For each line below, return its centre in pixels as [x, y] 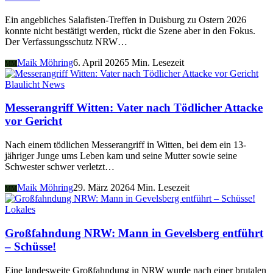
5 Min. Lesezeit [154, 62]
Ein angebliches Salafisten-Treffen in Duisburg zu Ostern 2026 [126, 19]
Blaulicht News [35, 84]
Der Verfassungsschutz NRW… [66, 41]
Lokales [20, 210]
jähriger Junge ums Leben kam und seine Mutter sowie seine [121, 156]
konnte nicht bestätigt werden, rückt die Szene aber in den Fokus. [130, 30]
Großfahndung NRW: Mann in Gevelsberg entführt [134, 233]
